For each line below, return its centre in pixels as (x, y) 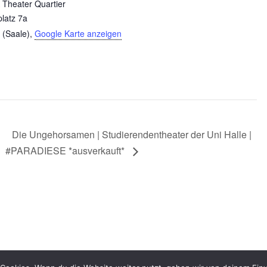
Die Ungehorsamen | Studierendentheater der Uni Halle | (132, 134)
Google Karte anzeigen (78, 33)
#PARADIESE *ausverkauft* (66, 151)
